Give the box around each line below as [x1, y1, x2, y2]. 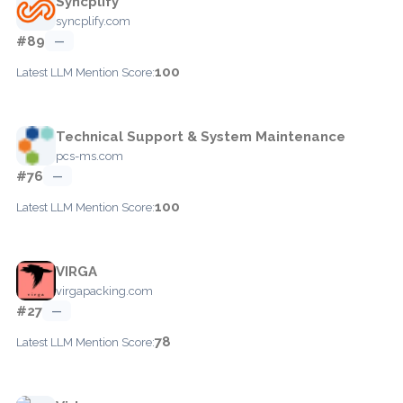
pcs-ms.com [56, 148, 123, 163]
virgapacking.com [56, 283, 153, 298]
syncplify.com [56, 13, 130, 28]
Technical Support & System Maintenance [56, 128, 345, 145]
